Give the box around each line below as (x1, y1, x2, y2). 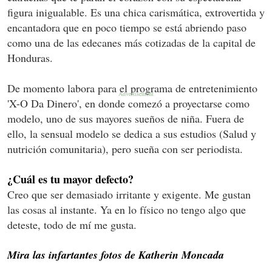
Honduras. (7, 50, 53, 66)
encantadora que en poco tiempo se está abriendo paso (7, 20, 246, 35)
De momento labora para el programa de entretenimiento (7, 81, 257, 96)
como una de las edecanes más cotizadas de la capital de (7, 35, 256, 50)
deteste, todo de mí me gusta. (7, 217, 137, 233)
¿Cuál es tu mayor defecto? (7, 171, 134, 188)
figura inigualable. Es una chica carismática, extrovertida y (7, 5, 265, 20)
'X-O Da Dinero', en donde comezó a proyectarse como (7, 96, 250, 111)
